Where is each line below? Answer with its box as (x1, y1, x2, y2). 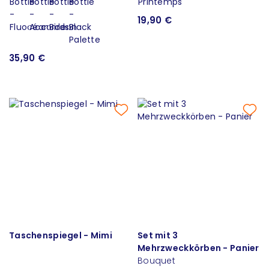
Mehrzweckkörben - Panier (138, 241, 259, 254)
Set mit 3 (138, 229, 178, 241)
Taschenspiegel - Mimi (9, 229, 112, 241)
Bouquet (138, 254, 175, 267)
